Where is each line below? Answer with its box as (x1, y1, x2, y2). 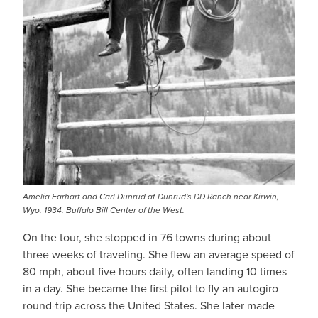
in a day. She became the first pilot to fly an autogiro (23, 280, 278, 297)
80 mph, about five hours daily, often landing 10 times (23, 263, 287, 280)
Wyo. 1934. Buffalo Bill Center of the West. (23, 204, 185, 217)
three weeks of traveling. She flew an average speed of (23, 246, 295, 263)
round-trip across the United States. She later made (23, 297, 275, 314)
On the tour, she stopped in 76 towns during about (23, 229, 271, 246)
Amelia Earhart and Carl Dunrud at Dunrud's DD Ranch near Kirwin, (23, 190, 279, 204)
